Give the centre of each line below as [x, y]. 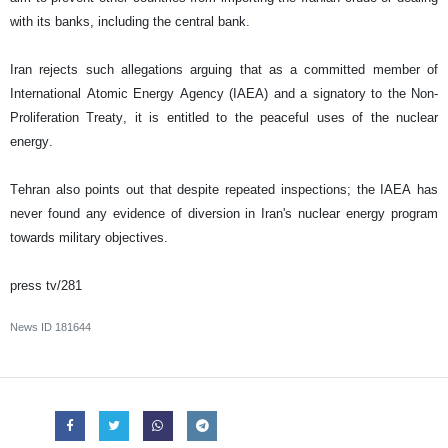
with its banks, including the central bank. [130, 21]
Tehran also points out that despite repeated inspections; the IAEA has [224, 189]
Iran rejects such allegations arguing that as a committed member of [224, 69]
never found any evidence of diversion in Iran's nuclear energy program [224, 213]
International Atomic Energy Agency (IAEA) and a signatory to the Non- [224, 93]
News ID [32, 327]
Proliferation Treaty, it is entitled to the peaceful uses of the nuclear [224, 117]
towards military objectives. [89, 237]
